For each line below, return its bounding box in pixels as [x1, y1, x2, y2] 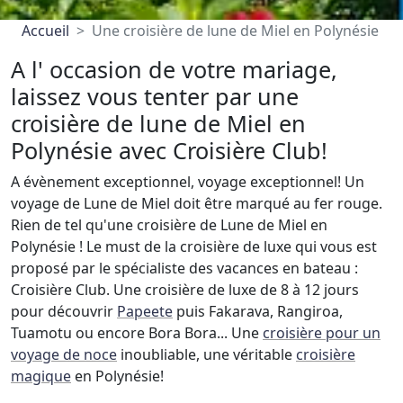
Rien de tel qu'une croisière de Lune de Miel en [11, 215, 327, 235]
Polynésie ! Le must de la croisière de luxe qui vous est [11, 237, 377, 256]
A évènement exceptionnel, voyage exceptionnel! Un [11, 172, 364, 192]
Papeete [117, 301, 173, 321]
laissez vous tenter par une [11, 81, 299, 112]
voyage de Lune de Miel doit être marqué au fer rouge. [11, 193, 382, 213]
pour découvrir [11, 301, 117, 321]
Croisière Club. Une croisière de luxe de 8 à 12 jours [11, 280, 359, 300]
